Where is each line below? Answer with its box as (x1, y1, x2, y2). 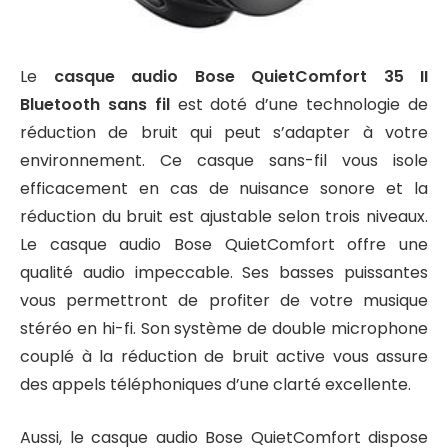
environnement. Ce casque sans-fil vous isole (20, 149, 428, 173)
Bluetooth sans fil (20, 93, 170, 117)
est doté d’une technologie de (169, 93, 429, 117)
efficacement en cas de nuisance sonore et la (20, 177, 428, 201)
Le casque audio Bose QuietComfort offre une (20, 233, 428, 257)
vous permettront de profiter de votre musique (20, 289, 428, 313)
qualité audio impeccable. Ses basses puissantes (20, 261, 428, 285)
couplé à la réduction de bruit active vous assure (20, 345, 428, 369)
